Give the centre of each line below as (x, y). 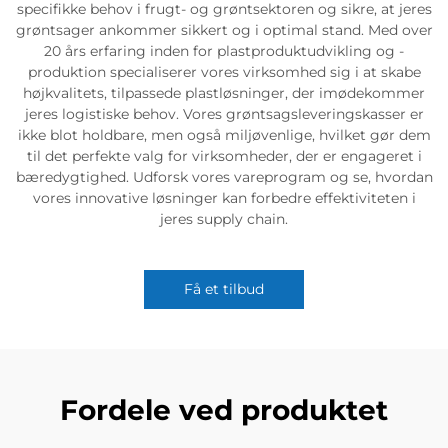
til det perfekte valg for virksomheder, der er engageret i (224, 156)
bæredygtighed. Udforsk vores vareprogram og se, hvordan (224, 177)
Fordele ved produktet (224, 410)
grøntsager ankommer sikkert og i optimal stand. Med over (224, 30)
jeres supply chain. (224, 219)
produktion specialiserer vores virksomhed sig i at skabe (224, 72)
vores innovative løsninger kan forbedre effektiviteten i (224, 198)
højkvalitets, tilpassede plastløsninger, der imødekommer (224, 93)
